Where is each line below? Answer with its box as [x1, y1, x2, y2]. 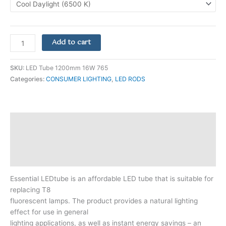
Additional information [10, 135, 86, 144]
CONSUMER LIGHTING [46, 75, 111, 83]
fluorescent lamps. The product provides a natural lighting [10, 197, 198, 205]
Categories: [10, 75, 46, 83]
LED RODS [115, 75, 145, 83]
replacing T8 [10, 186, 50, 194]
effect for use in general [10, 208, 88, 216]
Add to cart [52, 37, 91, 48]
